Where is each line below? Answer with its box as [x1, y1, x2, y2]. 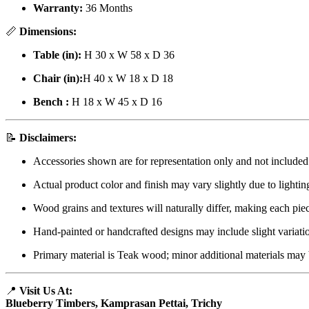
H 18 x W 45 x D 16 [69, 96, 162, 108]
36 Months [83, 2, 132, 14]
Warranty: [33, 2, 83, 14]
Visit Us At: [19, 285, 72, 297]
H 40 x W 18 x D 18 [83, 72, 173, 85]
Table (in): [33, 49, 81, 61]
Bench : [33, 96, 69, 108]
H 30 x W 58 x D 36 [81, 49, 175, 61]
